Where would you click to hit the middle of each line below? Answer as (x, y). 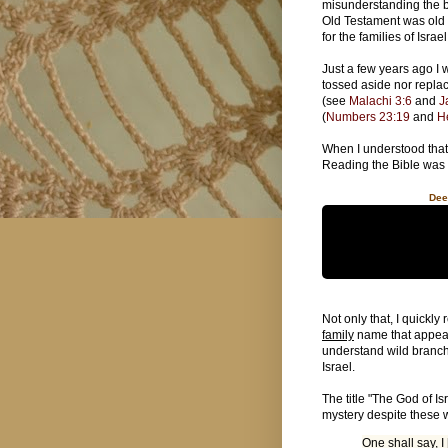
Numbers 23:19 (368, 116)
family (338, 334)
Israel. (340, 366)
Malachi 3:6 (380, 100)
